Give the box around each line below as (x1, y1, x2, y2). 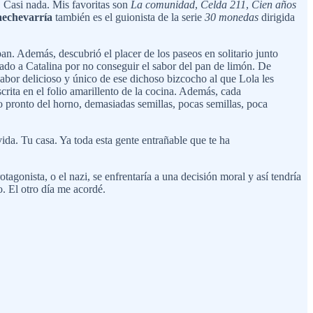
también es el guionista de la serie (52, 10, 205, 23)
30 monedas (205, 10, 259, 23)
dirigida (259, 10, 295, 23)
